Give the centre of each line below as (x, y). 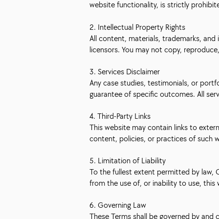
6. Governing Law (118, 205)
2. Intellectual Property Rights (137, 27)
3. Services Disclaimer (125, 71)
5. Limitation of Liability (128, 160)
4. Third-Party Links (120, 116)
